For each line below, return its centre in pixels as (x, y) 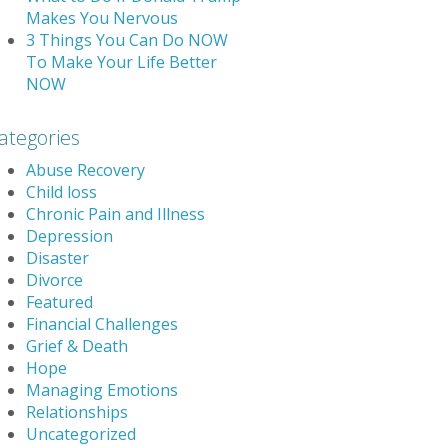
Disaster (57, 257)
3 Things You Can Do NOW (127, 39)
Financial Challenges (102, 323)
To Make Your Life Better (121, 61)
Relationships (77, 411)
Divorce (54, 279)
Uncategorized (81, 433)
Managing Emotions (102, 389)
